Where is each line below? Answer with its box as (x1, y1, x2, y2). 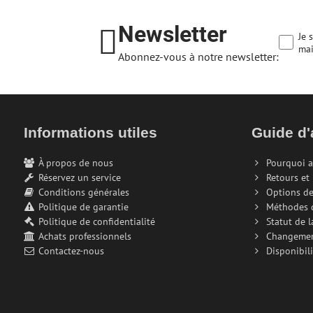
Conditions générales (38, 185, 129, 198)
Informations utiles (23, 124, 157, 140)
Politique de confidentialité (38, 214, 155, 228)
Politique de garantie (38, 200, 129, 213)
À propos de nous (38, 156, 113, 169)
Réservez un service (38, 170, 121, 184)
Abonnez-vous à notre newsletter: (118, 49, 279, 64)
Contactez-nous (38, 244, 104, 257)
